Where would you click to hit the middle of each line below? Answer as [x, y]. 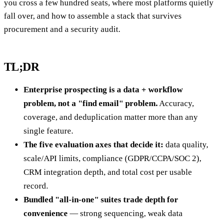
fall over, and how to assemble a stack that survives [93, 16]
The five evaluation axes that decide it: [94, 144]
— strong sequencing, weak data [125, 213]
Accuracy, [176, 103]
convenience [46, 213]
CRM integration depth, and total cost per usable [108, 172]
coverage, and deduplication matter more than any [111, 117]
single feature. [48, 131]
